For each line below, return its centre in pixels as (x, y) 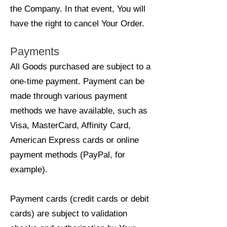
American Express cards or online (74, 140)
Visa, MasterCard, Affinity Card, (70, 125)
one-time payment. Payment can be (77, 81)
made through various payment (69, 96)
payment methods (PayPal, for (68, 155)
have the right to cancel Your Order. (77, 24)
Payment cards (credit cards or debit (80, 199)
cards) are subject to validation (69, 214)
